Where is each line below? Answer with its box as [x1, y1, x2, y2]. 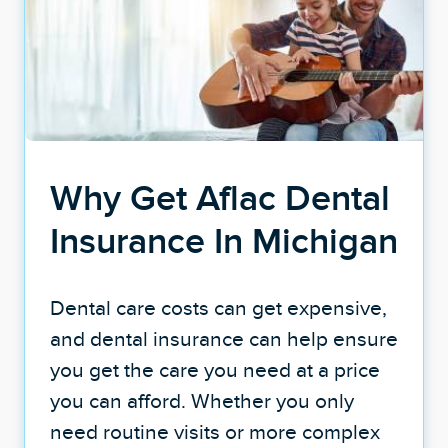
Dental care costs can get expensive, [49, 295, 387, 319]
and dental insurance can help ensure [49, 326, 398, 350]
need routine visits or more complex [49, 419, 380, 443]
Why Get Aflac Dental [49, 177, 390, 217]
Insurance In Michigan [49, 220, 398, 260]
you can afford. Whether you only [49, 388, 354, 412]
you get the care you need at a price [49, 357, 380, 381]
